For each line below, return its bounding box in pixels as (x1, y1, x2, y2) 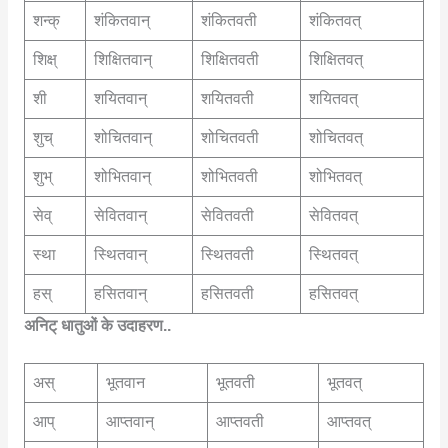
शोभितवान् (93, 168, 151, 186)
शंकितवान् (93, 12, 150, 30)
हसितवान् (93, 285, 147, 303)
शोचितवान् (93, 129, 152, 147)
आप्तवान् (105, 413, 154, 431)
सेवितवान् (93, 207, 147, 225)
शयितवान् (93, 90, 147, 108)
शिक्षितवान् (93, 51, 152, 69)
